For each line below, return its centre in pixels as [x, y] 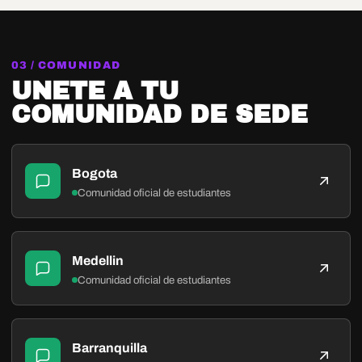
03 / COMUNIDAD [66, 65]
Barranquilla [110, 347]
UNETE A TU [95, 90]
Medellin [98, 260]
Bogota [95, 173]
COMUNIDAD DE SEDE [160, 114]
